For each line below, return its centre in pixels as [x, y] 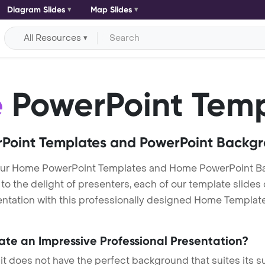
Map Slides [111, 10]
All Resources [53, 38]
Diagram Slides [36, 10]
